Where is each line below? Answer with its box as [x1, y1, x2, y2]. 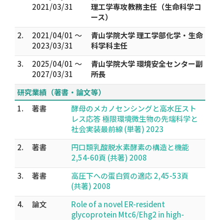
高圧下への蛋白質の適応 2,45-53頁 [71, 170, 189, 181]
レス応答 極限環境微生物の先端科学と [71, 113, 198, 124]
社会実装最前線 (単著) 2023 [71, 124, 164, 134]
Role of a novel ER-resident [71, 199, 165, 209]
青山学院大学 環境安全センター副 [91, 58, 203, 69]
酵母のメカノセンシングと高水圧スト [71, 103, 196, 113]
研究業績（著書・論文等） [17, 87, 106, 97]
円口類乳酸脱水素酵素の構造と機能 [71, 142, 189, 152]
